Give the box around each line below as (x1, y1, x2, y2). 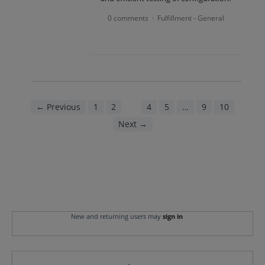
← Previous (36, 101, 80, 112)
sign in (162, 211, 183, 221)
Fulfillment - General (157, 13, 224, 24)
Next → (118, 118, 147, 130)
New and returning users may (70, 211, 163, 221)
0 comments (107, 13, 148, 24)
